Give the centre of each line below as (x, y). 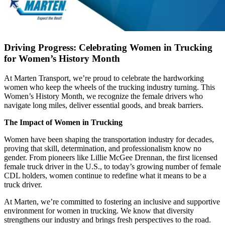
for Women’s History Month (62, 59)
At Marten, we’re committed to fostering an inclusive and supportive (112, 202)
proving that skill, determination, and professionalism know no (103, 149)
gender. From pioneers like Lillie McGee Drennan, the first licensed (111, 158)
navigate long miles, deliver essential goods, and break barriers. (104, 105)
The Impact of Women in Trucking (63, 123)
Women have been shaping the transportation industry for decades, (109, 140)
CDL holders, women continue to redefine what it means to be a (105, 176)
